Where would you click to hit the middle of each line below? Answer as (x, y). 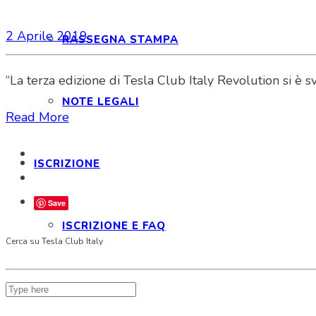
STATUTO (90, 288)
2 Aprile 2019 (47, 36)
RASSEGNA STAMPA (120, 39)
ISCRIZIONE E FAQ (114, 226)
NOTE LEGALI (101, 102)
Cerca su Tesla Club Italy (54, 241)
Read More (37, 117)
